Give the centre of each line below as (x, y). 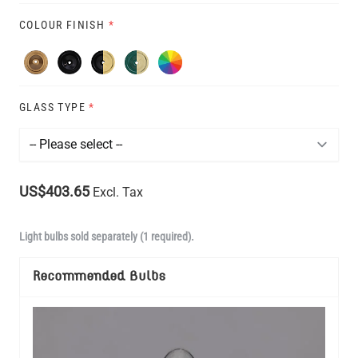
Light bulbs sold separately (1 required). (107, 236)
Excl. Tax (118, 192)
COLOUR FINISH (62, 24)
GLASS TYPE (53, 107)
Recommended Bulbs (99, 276)
